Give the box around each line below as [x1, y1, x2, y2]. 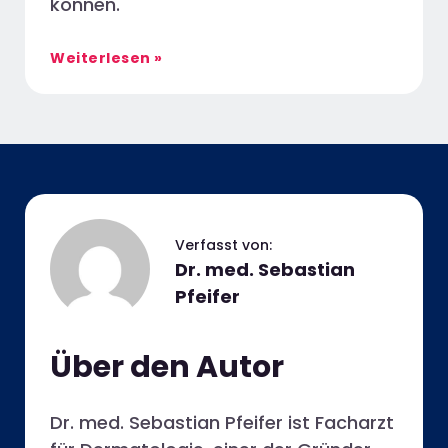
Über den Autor [50, 345, 284, 388]
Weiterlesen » [50, 47, 163, 68]
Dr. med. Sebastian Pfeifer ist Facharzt [50, 409, 394, 435]
